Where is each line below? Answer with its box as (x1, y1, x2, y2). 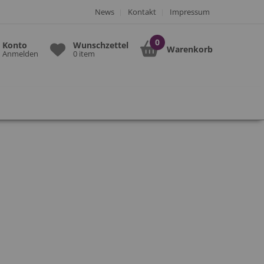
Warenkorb (167, 43, 213, 55)
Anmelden (2, 48, 38, 59)
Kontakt (128, 6, 156, 17)
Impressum (170, 6, 210, 17)
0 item (73, 48, 95, 59)
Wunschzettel (73, 39, 128, 51)
